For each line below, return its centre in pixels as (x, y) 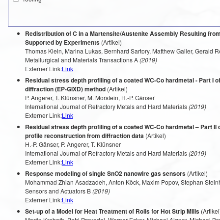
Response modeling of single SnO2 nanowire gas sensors (105, 173)
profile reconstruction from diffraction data (84, 136)
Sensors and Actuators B (58, 191)
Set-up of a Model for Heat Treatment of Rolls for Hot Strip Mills (112, 211)
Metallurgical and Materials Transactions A (81, 60)
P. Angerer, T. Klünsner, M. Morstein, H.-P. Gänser (90, 97)
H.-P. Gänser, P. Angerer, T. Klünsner (73, 144)
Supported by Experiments (62, 42)
